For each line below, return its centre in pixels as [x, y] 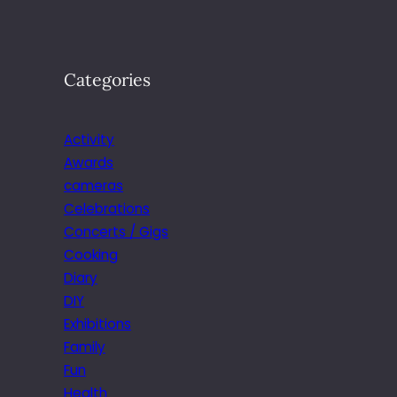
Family [85, 346]
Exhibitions [97, 323]
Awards [89, 162]
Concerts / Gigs [116, 231]
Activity [89, 139]
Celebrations [107, 208]
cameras [93, 185]
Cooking [91, 254]
